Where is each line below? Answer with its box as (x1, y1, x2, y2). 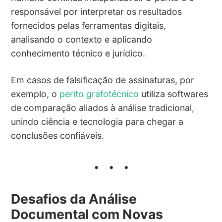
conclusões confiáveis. (10, 130, 104, 141)
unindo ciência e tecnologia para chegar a (10, 116, 183, 127)
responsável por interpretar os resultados (10, 6, 182, 17)
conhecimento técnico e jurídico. (10, 48, 145, 59)
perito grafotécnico (59, 89, 139, 100)
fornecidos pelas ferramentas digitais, (10, 20, 166, 31)
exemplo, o (10, 89, 59, 100)
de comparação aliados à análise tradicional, (10, 103, 194, 113)
